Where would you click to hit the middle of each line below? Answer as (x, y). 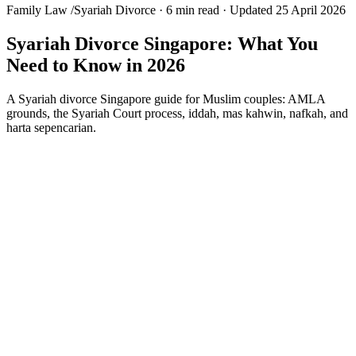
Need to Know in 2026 (96, 65)
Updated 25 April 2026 (288, 10)
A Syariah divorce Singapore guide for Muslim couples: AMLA (166, 99)
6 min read (193, 10)
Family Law (37, 10)
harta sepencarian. (51, 127)
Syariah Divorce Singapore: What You (162, 43)
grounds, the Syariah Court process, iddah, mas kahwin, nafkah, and (177, 113)
